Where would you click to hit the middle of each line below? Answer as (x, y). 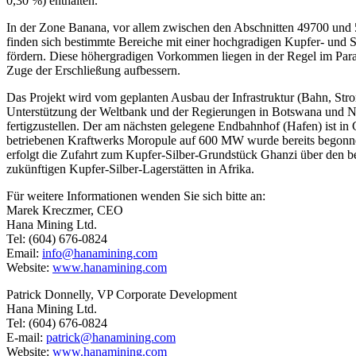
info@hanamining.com (100, 253)
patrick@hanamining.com (111, 337)
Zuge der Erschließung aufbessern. (93, 70)
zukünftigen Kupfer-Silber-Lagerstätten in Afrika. (130, 168)
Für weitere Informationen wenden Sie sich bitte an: (136, 195)
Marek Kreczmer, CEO (65, 210)
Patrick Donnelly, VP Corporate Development (122, 294)
